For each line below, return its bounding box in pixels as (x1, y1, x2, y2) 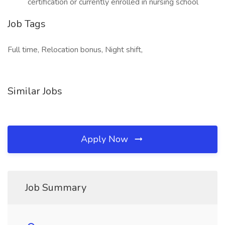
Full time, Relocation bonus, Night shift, (8, 44, 143, 55)
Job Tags (8, 17, 46, 31)
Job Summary (25, 181, 86, 194)
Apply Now (81, 133, 131, 145)
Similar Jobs (8, 84, 62, 98)
